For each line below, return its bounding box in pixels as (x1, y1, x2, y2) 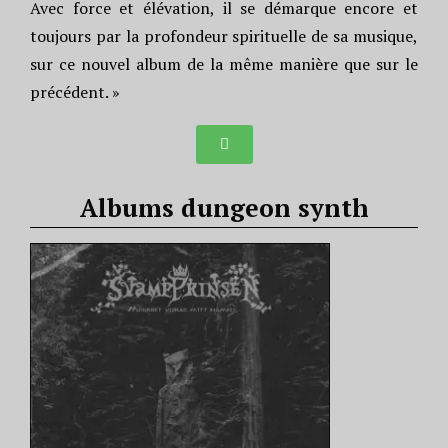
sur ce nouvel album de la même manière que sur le (30, 53, 418, 75)
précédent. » (30, 81, 120, 103)
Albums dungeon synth (79, 191, 369, 224)
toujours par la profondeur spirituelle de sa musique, (30, 25, 418, 47)
